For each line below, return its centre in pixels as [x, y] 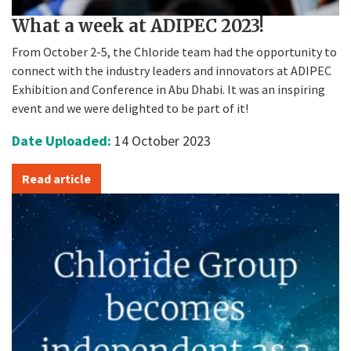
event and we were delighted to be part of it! [130, 108]
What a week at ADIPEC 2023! [138, 25]
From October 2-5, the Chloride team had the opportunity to [174, 51]
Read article [56, 178]
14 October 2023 [163, 140]
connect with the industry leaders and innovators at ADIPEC [172, 70]
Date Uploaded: [63, 140]
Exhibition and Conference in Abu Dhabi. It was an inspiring [168, 89]
